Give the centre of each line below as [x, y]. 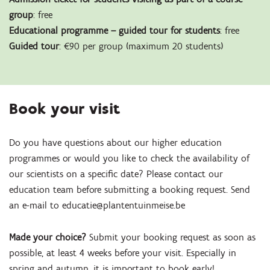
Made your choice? [48, 237]
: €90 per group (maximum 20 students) [141, 46]
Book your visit [64, 109]
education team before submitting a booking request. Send [130, 190]
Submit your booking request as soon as [171, 237]
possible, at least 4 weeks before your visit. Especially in [123, 253]
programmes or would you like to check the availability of [129, 159]
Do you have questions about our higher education [115, 143]
